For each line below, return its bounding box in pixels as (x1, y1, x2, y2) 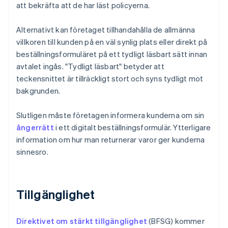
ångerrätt (16, 122, 54, 133)
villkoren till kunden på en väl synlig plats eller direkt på (16, 37, 208, 47)
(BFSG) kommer (147, 216, 205, 226)
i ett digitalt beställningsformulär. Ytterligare (53, 122, 211, 133)
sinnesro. (16, 147, 48, 157)
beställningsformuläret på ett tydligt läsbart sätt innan (16, 49, 208, 60)
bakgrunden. (16, 85, 61, 96)
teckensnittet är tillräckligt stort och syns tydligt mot (16, 73, 204, 84)
